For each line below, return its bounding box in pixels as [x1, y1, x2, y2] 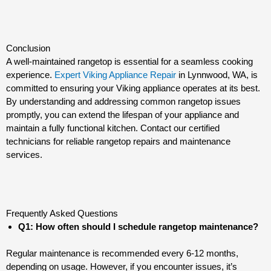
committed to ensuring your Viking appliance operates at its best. [6, 83, 260, 94]
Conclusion [6, 43, 50, 54]
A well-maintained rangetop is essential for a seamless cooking [6, 56, 253, 67]
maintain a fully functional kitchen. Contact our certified [6, 123, 220, 134]
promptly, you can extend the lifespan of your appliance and [6, 109, 239, 120]
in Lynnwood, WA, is [176, 70, 258, 80]
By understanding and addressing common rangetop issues [6, 96, 241, 107]
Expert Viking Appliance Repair [54, 70, 176, 80]
